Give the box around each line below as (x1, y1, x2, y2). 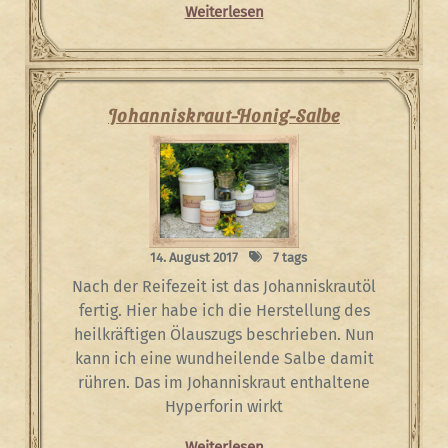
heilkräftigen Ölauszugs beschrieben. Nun (74, 324, 374, 344)
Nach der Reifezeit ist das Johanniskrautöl (72, 276, 376, 296)
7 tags (269, 249, 307, 265)
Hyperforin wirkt (165, 396, 283, 416)
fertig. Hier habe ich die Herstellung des (78, 300, 370, 320)
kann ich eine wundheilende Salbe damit (74, 348, 374, 368)
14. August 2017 (149, 249, 238, 265)
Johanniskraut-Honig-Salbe (108, 103, 340, 125)
